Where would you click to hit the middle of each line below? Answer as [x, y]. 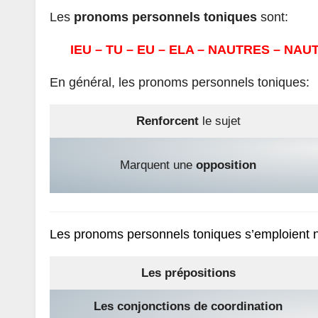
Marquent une [158, 165]
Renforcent [167, 121]
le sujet [219, 121]
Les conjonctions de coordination [188, 306]
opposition [226, 165]
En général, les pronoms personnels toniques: [180, 83]
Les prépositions [188, 273]
